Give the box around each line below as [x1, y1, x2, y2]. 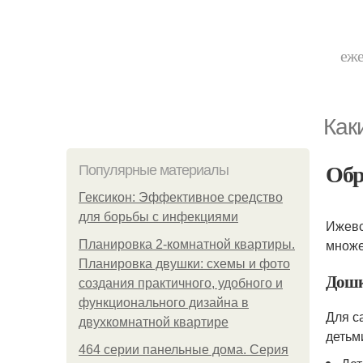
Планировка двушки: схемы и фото [79, 257, 290, 271]
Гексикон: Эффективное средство [79, 190, 283, 204]
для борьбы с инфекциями [79, 210, 238, 224]
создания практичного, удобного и [79, 276, 283, 290]
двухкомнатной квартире [79, 315, 228, 329]
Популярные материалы [79, 162, 228, 178]
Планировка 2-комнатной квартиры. [79, 237, 295, 251]
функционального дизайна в [79, 296, 249, 310]
